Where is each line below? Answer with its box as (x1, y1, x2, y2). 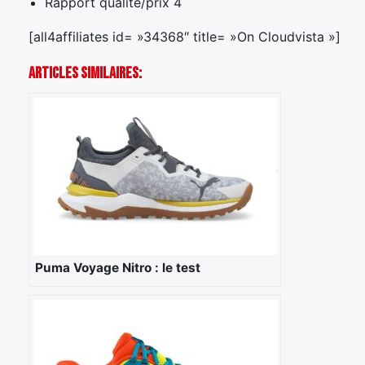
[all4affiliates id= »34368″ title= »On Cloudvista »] (29, 28, 341, 45)
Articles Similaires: (29, 63, 142, 83)
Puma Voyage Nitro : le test (35, 259, 200, 275)
